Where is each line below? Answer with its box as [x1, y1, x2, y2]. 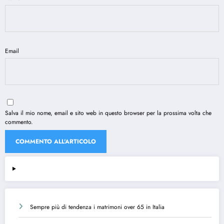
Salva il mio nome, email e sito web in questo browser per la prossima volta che [5, 108, 211, 118]
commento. [5, 117, 33, 127]
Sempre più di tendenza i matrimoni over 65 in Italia [30, 202, 164, 212]
